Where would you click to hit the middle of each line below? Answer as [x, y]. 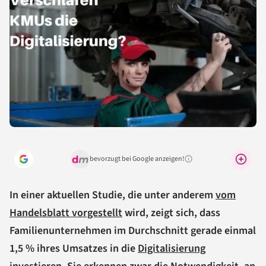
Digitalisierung [172, 248]
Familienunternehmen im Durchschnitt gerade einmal [133, 230]
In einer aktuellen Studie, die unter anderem [113, 195]
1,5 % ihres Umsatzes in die [74, 248]
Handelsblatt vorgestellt [66, 213]
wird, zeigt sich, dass [171, 213]
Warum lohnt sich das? [215, 163]
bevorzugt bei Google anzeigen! [137, 159]
